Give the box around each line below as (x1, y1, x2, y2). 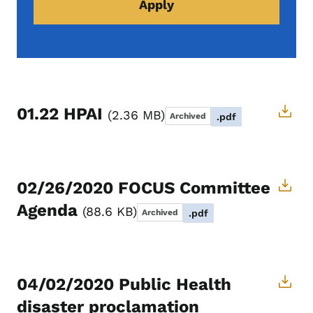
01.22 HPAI (17, 104, 108, 124)
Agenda (17, 201, 82, 221)
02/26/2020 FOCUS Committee (17, 178, 270, 198)
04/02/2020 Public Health (17, 275, 231, 295)
